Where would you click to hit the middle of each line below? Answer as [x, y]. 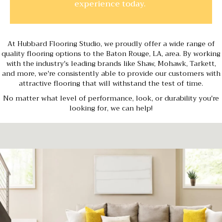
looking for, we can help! [111, 108]
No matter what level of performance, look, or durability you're [111, 98]
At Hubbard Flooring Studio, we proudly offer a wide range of [111, 43]
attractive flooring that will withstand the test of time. [111, 83]
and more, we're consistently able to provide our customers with [111, 73]
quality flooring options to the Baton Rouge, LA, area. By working [111, 53]
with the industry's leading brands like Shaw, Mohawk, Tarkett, [111, 63]
